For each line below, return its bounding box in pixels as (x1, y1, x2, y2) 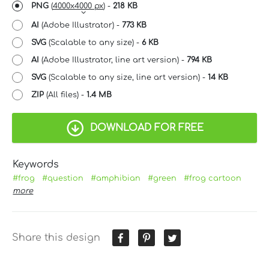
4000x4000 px (53, 1, 103, 10)
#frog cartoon (184, 174, 242, 183)
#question (42, 174, 84, 183)
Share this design (12, 232, 100, 243)
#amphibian (91, 174, 141, 183)
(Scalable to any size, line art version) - (46, 73, 208, 82)
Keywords (13, 159, 59, 170)
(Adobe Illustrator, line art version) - (39, 55, 187, 64)
